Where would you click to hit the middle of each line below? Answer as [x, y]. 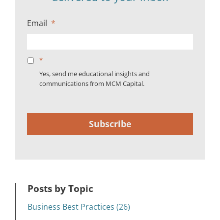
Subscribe [110, 124]
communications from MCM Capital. [92, 83]
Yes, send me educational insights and [95, 73]
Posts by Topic [60, 188]
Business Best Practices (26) [79, 206]
